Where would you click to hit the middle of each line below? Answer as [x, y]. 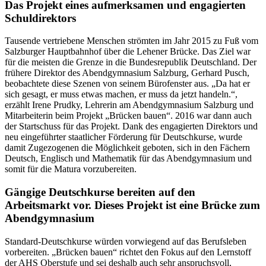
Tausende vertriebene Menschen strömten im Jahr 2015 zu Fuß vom [132, 41]
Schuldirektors [40, 18]
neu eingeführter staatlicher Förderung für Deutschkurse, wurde [123, 137]
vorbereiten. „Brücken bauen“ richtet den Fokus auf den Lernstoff [128, 252]
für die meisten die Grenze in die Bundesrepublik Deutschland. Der [131, 62]
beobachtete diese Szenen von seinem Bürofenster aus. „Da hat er [127, 84]
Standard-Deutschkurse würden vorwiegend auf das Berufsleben [126, 241]
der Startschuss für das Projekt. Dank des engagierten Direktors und [131, 126]
